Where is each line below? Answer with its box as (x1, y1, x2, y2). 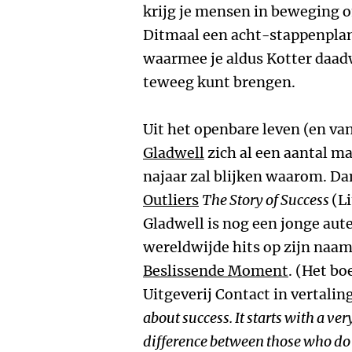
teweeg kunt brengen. (143, 73, 295, 91)
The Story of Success (202, 191, 332, 209)
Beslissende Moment (143, 262, 288, 280)
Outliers (143, 191, 199, 209)
